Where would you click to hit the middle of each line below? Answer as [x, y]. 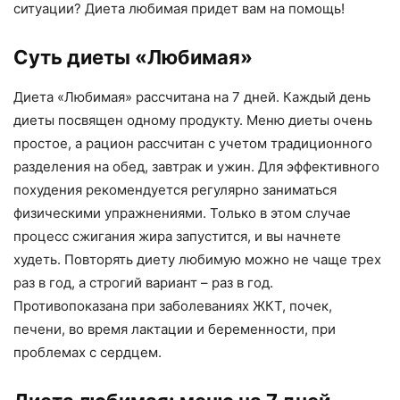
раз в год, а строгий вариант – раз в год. [143, 282]
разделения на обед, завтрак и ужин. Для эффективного [196, 166]
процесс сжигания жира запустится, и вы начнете [177, 236]
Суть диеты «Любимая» [133, 57]
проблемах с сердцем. [87, 352]
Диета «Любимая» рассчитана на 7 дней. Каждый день [192, 96]
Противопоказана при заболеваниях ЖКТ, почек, [173, 305]
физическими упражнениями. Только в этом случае [182, 212]
